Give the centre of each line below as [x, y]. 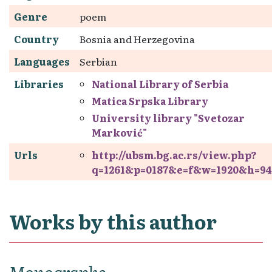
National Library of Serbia [160, 83]
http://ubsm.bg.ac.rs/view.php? [174, 155]
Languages [42, 61]
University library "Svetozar [168, 117]
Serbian [98, 61]
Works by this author [113, 221]
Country [36, 39]
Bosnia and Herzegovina [137, 39]
